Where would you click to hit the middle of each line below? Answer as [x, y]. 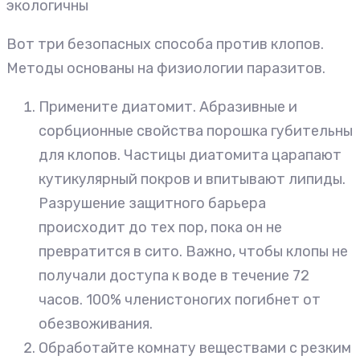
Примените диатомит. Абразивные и [168, 107]
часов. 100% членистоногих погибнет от [180, 300]
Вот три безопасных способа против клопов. [165, 45]
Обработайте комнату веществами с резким [195, 348]
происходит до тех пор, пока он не [160, 228]
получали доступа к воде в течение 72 [174, 276]
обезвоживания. [96, 324]
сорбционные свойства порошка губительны [196, 131]
